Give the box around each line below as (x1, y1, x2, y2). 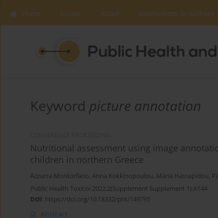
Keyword (30, 96, 89, 115)
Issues (60, 9, 81, 18)
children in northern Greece (30, 154, 144, 166)
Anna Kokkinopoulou (92, 172, 153, 181)
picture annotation (89, 96, 201, 115)
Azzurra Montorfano (30, 172, 89, 181)
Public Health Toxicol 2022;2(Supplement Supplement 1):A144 (30, 184, 207, 193)
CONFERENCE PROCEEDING (30, 131, 110, 140)
